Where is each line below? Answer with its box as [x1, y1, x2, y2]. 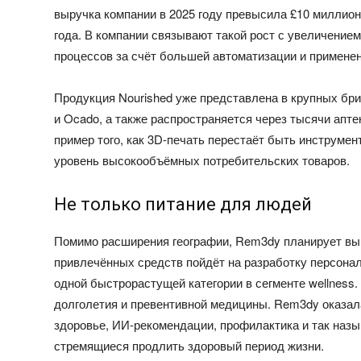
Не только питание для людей [54, 194, 313, 215]
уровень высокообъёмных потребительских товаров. [54, 151, 351, 169]
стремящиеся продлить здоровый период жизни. [54, 337, 325, 355]
